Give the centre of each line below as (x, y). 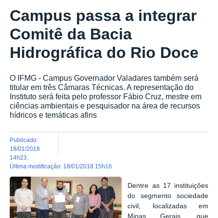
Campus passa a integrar (103, 16)
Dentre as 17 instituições (168, 186)
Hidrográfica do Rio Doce (104, 53)
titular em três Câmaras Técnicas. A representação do (102, 87)
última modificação (37, 166)
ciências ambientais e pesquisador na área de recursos (105, 106)
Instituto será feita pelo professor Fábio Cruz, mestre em (106, 97)
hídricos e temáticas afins (53, 115)
